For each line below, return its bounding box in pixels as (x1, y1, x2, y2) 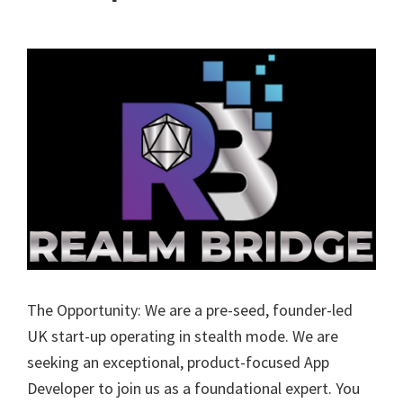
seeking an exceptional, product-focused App (27, 352, 329, 373)
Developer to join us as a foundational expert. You (27, 378, 360, 399)
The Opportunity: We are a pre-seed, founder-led (27, 300, 353, 321)
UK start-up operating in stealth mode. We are (27, 326, 338, 347)
